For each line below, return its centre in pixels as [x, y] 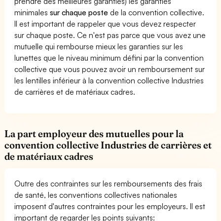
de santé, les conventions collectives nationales [96, 195]
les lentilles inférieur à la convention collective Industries [109, 80]
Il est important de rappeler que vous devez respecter [105, 23]
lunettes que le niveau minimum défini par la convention [109, 57]
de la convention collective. [156, 12]
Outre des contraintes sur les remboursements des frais [109, 183]
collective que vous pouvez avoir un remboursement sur [110, 69]
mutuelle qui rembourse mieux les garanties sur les [99, 46]
